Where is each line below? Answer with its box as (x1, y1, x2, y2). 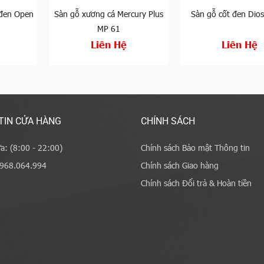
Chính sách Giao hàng (141, 160, 219, 171)
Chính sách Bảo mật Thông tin (141, 142, 250, 154)
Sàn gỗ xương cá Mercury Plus (54, 8, 163, 19)
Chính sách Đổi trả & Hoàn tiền (141, 177, 252, 189)
